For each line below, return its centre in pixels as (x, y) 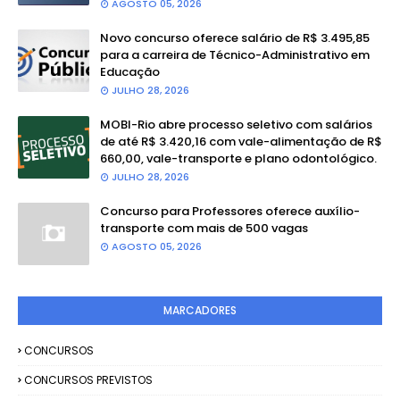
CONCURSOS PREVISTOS (88, 380)
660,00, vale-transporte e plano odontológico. (238, 158)
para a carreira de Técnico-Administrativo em (235, 55)
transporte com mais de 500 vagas (204, 228)
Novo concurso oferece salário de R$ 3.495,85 (235, 38)
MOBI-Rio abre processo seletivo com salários (236, 125)
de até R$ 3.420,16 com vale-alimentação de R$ (241, 142)
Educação (130, 72)
